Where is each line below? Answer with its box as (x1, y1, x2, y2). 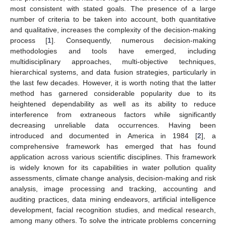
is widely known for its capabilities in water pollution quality (10, 163, 216, 172)
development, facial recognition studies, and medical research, (10, 205, 216, 214)
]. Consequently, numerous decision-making (51, 36, 216, 44)
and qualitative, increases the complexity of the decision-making (10, 25, 216, 34)
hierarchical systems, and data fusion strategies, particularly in (10, 68, 216, 76)
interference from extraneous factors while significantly (10, 110, 216, 119)
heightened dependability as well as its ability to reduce (10, 99, 216, 108)
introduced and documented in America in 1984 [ (10, 131, 197, 140)
